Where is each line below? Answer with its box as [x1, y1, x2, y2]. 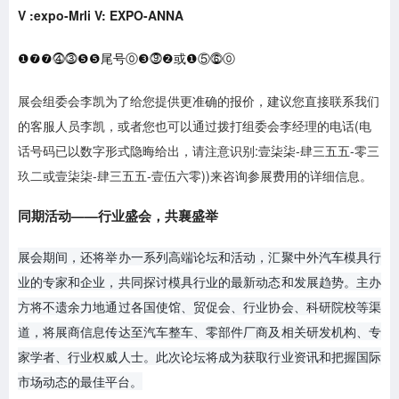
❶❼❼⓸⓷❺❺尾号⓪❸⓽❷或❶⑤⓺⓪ [18, 48, 235, 67]
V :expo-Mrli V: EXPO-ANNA [18, 5, 183, 24]
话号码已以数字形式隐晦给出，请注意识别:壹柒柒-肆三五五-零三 [18, 141, 379, 159]
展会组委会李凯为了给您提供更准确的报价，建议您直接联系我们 [18, 91, 379, 110]
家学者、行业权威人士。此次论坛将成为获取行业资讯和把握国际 [18, 346, 381, 365]
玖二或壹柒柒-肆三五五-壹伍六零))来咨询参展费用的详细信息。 [18, 166, 372, 184]
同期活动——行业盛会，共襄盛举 [18, 205, 218, 225]
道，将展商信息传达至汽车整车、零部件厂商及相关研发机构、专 [18, 322, 381, 340]
